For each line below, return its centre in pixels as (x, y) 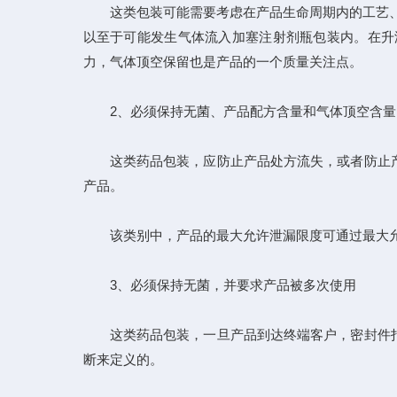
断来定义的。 (123, 359)
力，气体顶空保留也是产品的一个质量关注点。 (222, 62)
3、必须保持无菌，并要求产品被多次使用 (219, 285)
